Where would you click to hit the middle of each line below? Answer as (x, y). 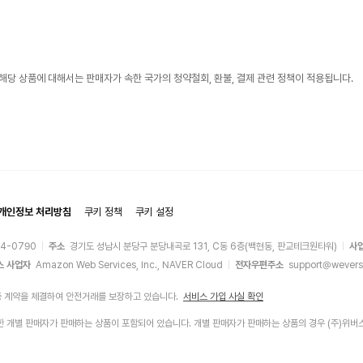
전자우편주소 (259, 265)
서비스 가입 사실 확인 (223, 297)
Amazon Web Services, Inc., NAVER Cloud (129, 265)
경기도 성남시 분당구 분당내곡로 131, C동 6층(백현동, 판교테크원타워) (203, 246)
